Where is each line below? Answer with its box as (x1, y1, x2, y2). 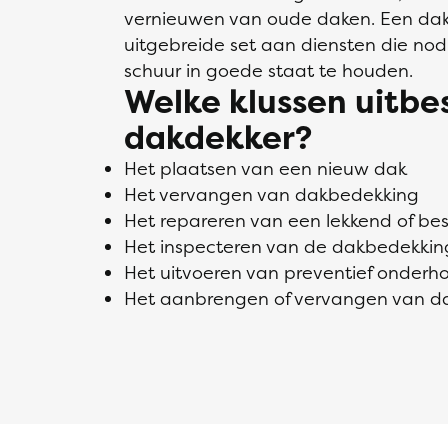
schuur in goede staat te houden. (124, 58, 413, 83)
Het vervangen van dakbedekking (124, 182, 419, 207)
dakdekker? (124, 116, 312, 159)
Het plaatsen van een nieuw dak (124, 156, 407, 181)
